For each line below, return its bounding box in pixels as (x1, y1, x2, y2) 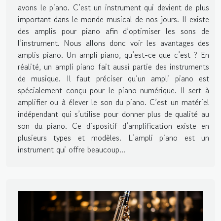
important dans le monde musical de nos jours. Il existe (18, 13, 209, 26)
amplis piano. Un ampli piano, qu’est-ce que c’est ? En (18, 49, 209, 61)
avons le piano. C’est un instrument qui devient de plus (18, 1, 209, 14)
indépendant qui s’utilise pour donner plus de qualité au (18, 108, 209, 120)
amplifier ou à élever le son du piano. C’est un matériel (18, 96, 209, 109)
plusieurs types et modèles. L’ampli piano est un (18, 132, 209, 144)
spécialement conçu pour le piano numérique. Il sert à (18, 84, 209, 97)
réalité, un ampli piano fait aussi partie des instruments (18, 61, 209, 73)
